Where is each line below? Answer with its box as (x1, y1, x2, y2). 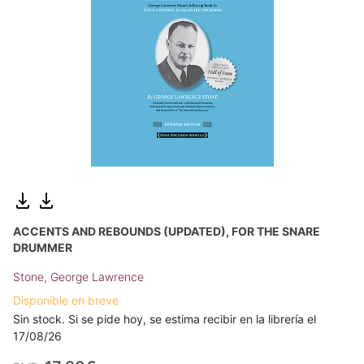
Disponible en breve (13, 293, 119, 307)
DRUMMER (13, 240, 72, 254)
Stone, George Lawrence (13, 270, 144, 284)
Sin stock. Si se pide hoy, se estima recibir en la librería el (13, 312, 316, 326)
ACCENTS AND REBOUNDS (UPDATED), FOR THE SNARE (13, 224, 320, 238)
